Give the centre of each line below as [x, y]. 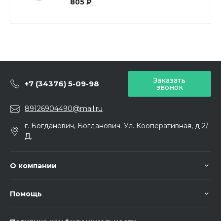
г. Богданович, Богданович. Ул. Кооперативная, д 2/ [116, 126]
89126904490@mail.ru [64, 109]
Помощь [26, 194]
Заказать [169, 80]
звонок [169, 87]
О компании [33, 166]
